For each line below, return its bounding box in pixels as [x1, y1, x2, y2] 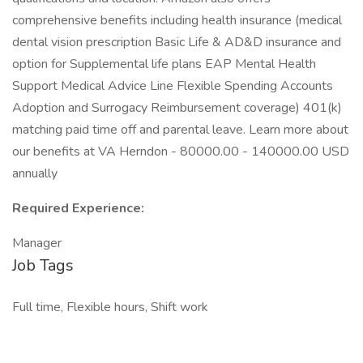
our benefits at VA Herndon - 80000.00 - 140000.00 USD [12, 143, 349, 160]
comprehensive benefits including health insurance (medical [12, 11, 342, 29]
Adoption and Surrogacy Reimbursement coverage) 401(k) [12, 99, 342, 117]
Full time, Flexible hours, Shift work [12, 298, 208, 316]
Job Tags [12, 254, 74, 276]
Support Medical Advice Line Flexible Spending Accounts [12, 77, 333, 95]
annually [12, 164, 58, 182]
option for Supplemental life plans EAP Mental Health [12, 55, 316, 73]
